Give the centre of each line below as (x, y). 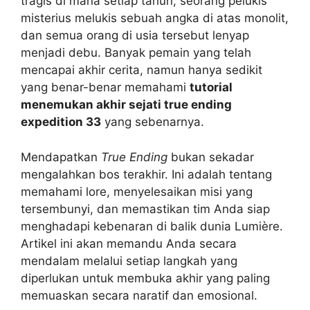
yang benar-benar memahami (105, 88)
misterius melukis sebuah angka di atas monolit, (155, 18)
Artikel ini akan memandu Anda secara (129, 243)
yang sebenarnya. (153, 122)
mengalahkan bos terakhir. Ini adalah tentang (146, 174)
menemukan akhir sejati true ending (126, 105)
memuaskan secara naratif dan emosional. (139, 295)
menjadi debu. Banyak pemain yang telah (136, 53)
